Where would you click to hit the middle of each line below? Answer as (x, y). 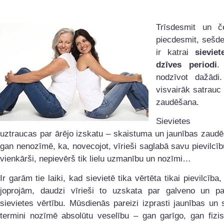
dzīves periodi (187, 65)
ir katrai (175, 52)
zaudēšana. (177, 102)
